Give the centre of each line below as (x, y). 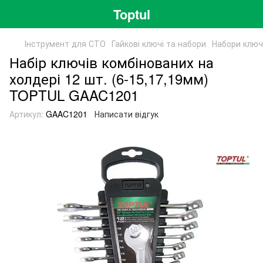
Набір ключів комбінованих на (112, 62)
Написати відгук (127, 114)
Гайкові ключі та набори (159, 43)
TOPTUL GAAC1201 (74, 95)
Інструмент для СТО (65, 43)
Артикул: (26, 114)
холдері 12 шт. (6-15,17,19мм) (109, 78)
